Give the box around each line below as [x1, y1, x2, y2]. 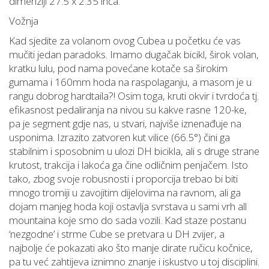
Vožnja [9, 14, 38, 28]
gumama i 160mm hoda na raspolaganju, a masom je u [9, 75, 252, 89]
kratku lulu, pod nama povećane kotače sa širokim [9, 61, 228, 76]
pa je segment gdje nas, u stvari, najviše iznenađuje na [9, 116, 241, 131]
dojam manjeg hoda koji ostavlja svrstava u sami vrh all [9, 199, 247, 214]
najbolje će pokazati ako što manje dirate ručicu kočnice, [9, 241, 253, 255]
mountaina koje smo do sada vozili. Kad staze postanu [9, 213, 246, 228]
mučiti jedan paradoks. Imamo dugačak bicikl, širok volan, [9, 47, 259, 62]
